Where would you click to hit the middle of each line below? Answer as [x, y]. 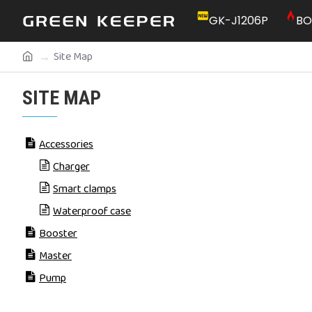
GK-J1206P [239, 21]
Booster [58, 234]
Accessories [66, 145]
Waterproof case [92, 211]
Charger [71, 167]
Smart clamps [85, 189]
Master [55, 256]
